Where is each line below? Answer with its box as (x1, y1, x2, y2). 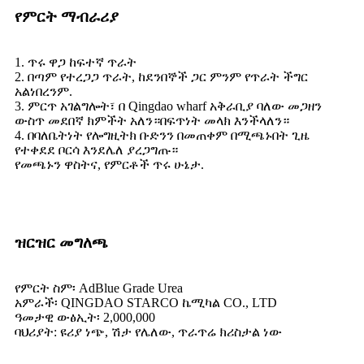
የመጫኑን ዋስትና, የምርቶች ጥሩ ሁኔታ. (15, 158, 204, 172)
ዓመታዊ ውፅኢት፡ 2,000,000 (15, 310, 155, 325)
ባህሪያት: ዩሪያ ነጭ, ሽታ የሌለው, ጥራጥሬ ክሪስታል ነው (15, 325, 282, 340)
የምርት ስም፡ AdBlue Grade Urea (15, 281, 183, 296)
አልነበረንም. (15, 84, 72, 99)
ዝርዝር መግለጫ (15, 234, 108, 252)
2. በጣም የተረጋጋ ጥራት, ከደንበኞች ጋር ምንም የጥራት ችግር (15, 70, 308, 84)
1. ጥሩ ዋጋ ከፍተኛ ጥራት (15, 55, 136, 70)
